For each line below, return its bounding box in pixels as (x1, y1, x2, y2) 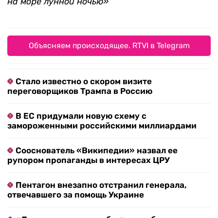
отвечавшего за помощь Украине (7, 190, 144, 200)
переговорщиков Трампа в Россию (7, 86, 152, 96)
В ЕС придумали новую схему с (16, 111, 146, 121)
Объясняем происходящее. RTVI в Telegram (28, 41, 190, 51)
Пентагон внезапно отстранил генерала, (16, 180, 187, 190)
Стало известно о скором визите (16, 76, 152, 87)
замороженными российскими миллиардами (7, 121, 197, 131)
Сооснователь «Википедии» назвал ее (16, 145, 178, 156)
